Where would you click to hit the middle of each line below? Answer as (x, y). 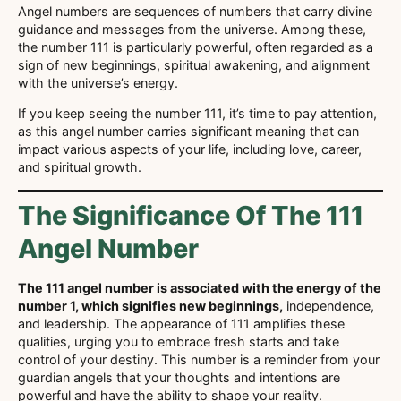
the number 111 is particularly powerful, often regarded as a (196, 47)
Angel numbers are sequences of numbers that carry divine (195, 11)
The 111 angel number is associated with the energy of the (200, 287)
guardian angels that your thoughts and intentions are (179, 377)
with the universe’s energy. (98, 83)
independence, (328, 305)
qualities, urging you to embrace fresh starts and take (179, 341)
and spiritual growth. (80, 167)
